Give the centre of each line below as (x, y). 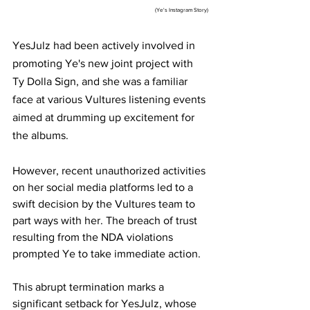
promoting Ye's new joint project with (104, 63)
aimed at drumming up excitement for (105, 117)
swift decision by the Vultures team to (105, 203)
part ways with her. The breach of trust (106, 220)
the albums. (40, 135)
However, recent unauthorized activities (110, 170)
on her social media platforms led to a (104, 187)
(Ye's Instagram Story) (182, 10)
